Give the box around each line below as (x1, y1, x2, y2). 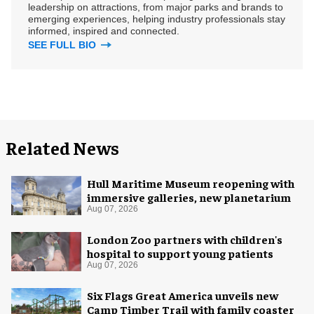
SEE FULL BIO (28, 39, 99, 50)
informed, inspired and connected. (28, 25, 179, 36)
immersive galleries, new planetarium (87, 190, 291, 204)
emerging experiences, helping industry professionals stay (28, 13, 285, 25)
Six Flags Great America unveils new (87, 288, 278, 303)
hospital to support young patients (87, 246, 273, 261)
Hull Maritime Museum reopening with (87, 176, 294, 190)
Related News (6, 136, 119, 159)
